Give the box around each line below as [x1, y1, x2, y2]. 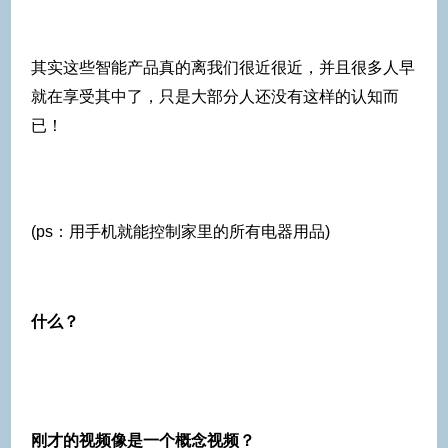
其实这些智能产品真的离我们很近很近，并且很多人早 [31, 58, 415, 76]
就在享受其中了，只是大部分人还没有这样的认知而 [31, 87, 399, 105]
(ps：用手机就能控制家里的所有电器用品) [31, 222, 330, 240]
